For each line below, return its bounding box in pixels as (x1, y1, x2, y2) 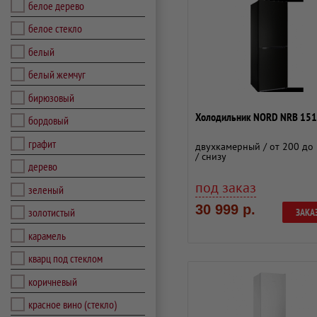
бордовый (28, 113, 69, 127)
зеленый (28, 182, 64, 197)
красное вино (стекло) (28, 297, 117, 311)
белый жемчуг (28, 67, 86, 81)
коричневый (28, 274, 77, 289)
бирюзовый (28, 90, 74, 105)
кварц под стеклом (28, 251, 103, 265)
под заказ (195, 178, 256, 197)
